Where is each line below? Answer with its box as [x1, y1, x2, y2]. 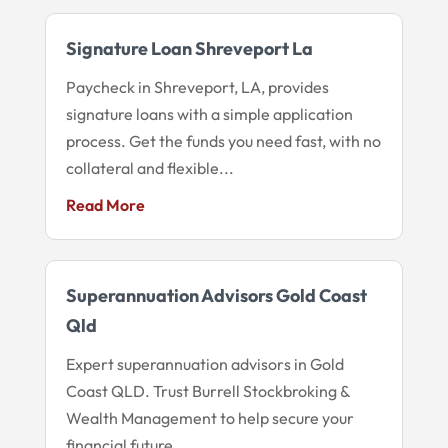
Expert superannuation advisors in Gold [65, 353, 344, 374]
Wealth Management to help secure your [65, 407, 354, 428]
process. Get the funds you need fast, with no [65, 130, 381, 151]
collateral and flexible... [65, 157, 234, 178]
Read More [65, 194, 145, 215]
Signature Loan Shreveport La [65, 36, 313, 60]
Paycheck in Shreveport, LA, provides [65, 76, 329, 97]
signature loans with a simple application [65, 103, 353, 124]
